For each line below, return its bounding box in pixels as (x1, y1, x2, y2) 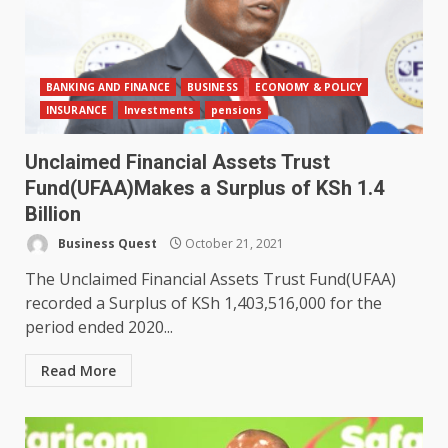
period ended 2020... (25, 316, 173, 339)
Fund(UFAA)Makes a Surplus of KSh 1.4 (25, 176, 384, 201)
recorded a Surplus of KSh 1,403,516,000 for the (25, 292, 382, 315)
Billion (25, 202, 81, 227)
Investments (123, 103, 195, 118)
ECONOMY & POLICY (254, 80, 363, 95)
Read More (41, 361, 116, 381)
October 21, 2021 (182, 234, 284, 252)
